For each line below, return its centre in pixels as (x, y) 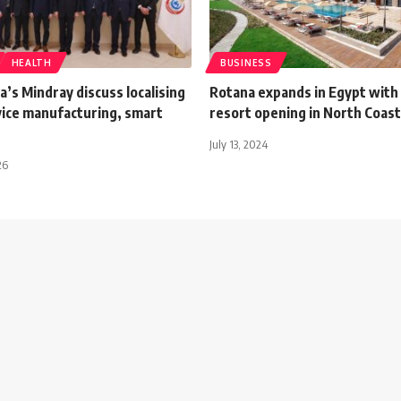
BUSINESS (246, 62)
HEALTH (31, 62)
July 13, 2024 (239, 144)
